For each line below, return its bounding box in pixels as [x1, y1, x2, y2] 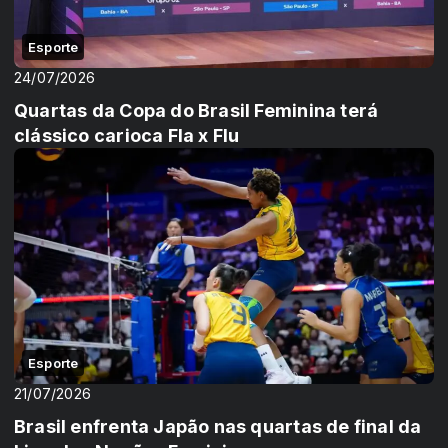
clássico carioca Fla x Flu [14, 124, 240, 146]
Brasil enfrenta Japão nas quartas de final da [14, 416, 422, 438]
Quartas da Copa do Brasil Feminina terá [14, 99, 379, 121]
